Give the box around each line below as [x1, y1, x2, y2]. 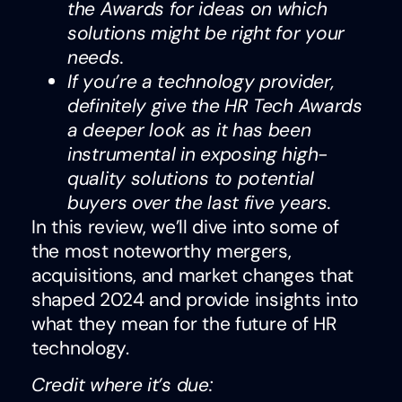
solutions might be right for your [67, 21, 345, 47]
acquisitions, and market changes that [31, 263, 354, 289]
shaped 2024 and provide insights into [31, 287, 358, 313]
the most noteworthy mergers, [31, 239, 292, 265]
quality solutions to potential [67, 166, 314, 192]
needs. [67, 45, 124, 71]
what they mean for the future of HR [31, 311, 336, 337]
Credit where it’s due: [31, 372, 213, 398]
